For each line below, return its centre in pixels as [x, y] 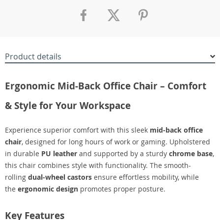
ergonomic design [48, 189]
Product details [33, 56]
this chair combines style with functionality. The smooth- [98, 165]
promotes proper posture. [122, 189]
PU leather [59, 153]
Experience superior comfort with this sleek [77, 130]
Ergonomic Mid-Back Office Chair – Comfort [106, 86]
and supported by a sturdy [123, 153]
